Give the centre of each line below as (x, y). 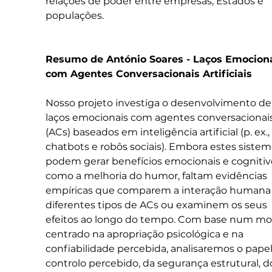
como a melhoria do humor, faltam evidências (157, 175)
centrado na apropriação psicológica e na (145, 234)
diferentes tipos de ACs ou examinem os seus (157, 205)
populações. (74, 15)
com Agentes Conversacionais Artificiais (148, 73)
